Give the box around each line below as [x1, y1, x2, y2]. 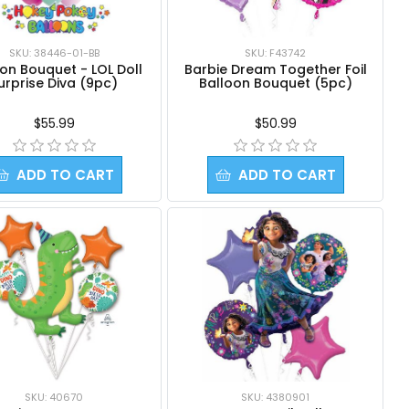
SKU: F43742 [245, 45, 307, 60]
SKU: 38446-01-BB [8, 45, 100, 60]
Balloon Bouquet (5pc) [198, 73, 352, 92]
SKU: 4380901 [241, 389, 310, 404]
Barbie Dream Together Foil [184, 59, 367, 79]
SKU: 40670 [25, 389, 84, 404]
